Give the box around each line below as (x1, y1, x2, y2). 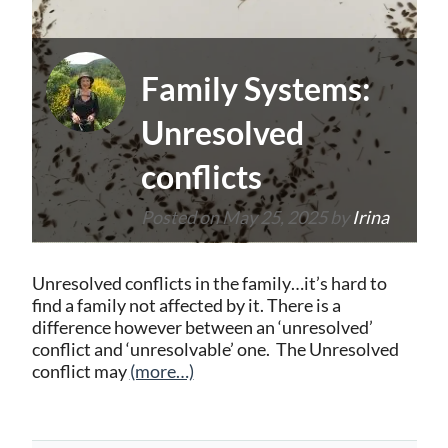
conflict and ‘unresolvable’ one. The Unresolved (31, 338, 399, 360)
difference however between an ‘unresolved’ (31, 316, 373, 338)
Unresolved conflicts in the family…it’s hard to (31, 272, 387, 294)
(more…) (129, 360, 194, 382)
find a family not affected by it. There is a (31, 294, 341, 316)
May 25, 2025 (221, 205, 327, 228)
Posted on (140, 205, 222, 228)
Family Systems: (140, 68, 370, 108)
